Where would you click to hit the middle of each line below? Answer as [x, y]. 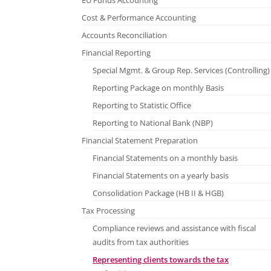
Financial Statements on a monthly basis [165, 158]
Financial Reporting [116, 53]
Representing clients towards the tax [161, 260]
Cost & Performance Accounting [139, 18]
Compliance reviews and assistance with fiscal [174, 229]
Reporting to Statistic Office [142, 106]
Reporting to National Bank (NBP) [153, 123]
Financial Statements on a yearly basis [161, 176]
